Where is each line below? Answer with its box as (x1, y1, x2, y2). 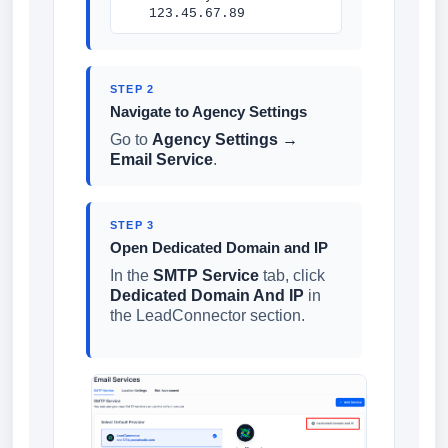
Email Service (110, 151, 213, 168)
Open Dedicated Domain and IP (110, 239, 328, 256)
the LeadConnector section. (110, 307, 305, 324)
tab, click (259, 267, 325, 284)
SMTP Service (153, 267, 259, 284)
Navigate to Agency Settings (110, 103, 307, 120)
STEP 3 (110, 219, 155, 231)
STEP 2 (110, 83, 155, 95)
